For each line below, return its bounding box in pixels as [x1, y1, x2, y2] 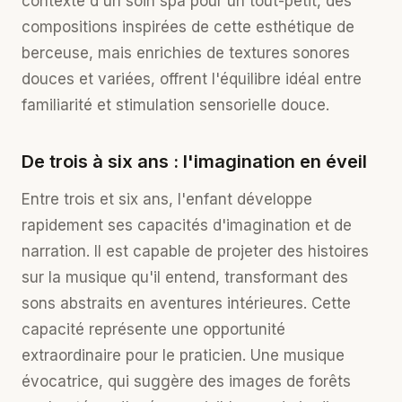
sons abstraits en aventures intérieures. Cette [22, 294, 351, 312]
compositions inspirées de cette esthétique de [22, 18, 354, 36]
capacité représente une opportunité [22, 320, 285, 338]
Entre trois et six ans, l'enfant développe [22, 190, 312, 208]
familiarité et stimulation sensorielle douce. [22, 96, 329, 114]
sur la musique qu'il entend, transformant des [22, 268, 348, 286]
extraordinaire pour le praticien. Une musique [22, 346, 345, 364]
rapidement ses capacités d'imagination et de [22, 216, 352, 234]
